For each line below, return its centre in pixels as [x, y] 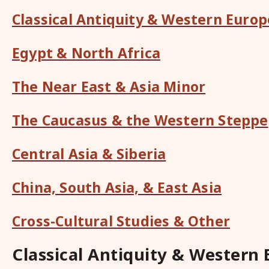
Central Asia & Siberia [89, 154]
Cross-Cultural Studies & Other [121, 221]
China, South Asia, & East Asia [117, 187]
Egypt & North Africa [86, 53]
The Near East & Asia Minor [109, 86]
